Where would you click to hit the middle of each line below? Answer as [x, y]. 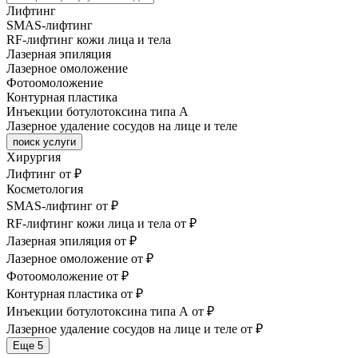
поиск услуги [44, 142]
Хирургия [34, 157]
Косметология [45, 189]
